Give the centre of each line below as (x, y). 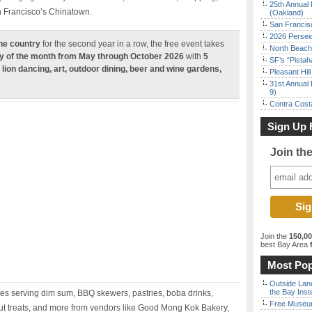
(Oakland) (287, 13)
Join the (275, 236)
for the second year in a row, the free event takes (132, 44)
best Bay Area (284, 244)
